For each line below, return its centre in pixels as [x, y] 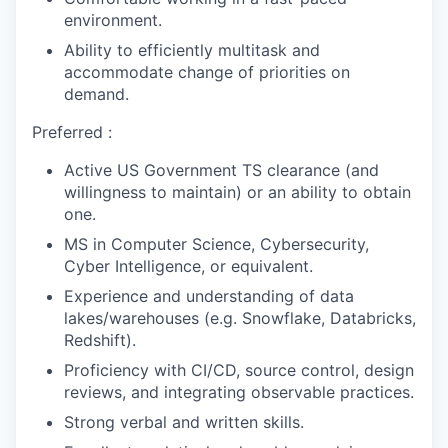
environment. [113, 20]
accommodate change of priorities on [207, 72]
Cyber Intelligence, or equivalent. [188, 266]
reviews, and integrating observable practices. [239, 392]
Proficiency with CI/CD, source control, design [239, 370]
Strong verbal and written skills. [184, 422]
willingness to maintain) [153, 192]
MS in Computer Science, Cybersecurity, [216, 244]
